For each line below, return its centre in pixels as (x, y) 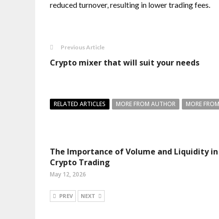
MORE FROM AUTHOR (146, 104)
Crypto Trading (80, 162)
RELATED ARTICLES (80, 104)
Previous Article (83, 47)
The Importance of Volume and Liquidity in (134, 152)
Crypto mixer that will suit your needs (125, 63)
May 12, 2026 (68, 174)
